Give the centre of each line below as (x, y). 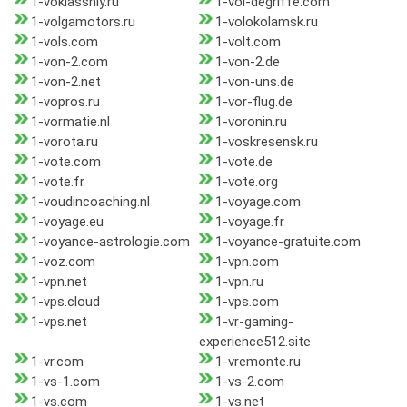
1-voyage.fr (249, 222)
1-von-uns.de (254, 82)
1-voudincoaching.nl (90, 202)
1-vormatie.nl (70, 122)
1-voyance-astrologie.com (110, 242)
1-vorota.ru (65, 142)
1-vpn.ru (239, 282)
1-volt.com (248, 42)
